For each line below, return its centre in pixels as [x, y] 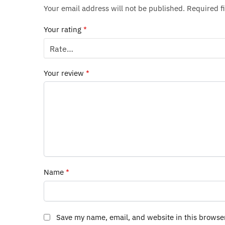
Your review [65, 73]
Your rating [64, 30]
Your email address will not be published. [115, 8]
